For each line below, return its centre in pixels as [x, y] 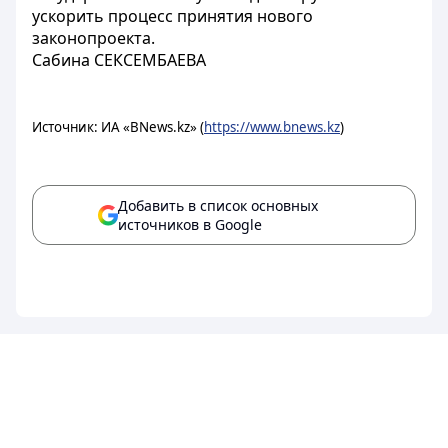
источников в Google [190, 224]
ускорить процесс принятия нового [172, 16]
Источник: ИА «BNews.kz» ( [118, 127]
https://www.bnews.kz [272, 127]
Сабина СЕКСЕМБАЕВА [119, 60]
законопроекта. [93, 38]
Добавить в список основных [218, 205]
